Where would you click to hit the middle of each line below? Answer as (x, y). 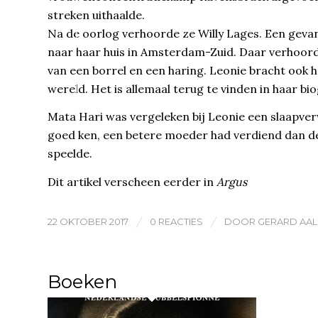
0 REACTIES (176, 222)
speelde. (70, 154)
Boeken (82, 282)
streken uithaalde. (96, 15)
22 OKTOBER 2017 (88, 222)
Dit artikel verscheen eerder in (132, 181)
